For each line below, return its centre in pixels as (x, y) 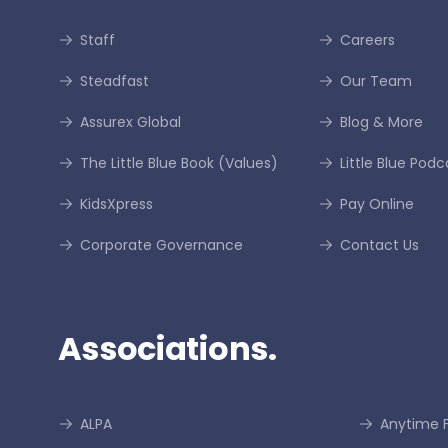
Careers (367, 40)
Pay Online (376, 204)
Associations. (167, 348)
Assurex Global (130, 122)
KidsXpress (116, 204)
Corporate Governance (161, 245)
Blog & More (381, 122)
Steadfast (114, 81)
